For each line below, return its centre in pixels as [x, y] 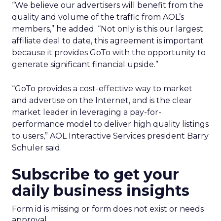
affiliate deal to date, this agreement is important [108, 41]
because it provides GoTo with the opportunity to [109, 53]
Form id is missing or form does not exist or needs [108, 209]
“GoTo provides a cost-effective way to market [102, 89]
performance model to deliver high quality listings [110, 124]
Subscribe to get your [95, 174]
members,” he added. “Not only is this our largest [108, 29]
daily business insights [101, 191]
